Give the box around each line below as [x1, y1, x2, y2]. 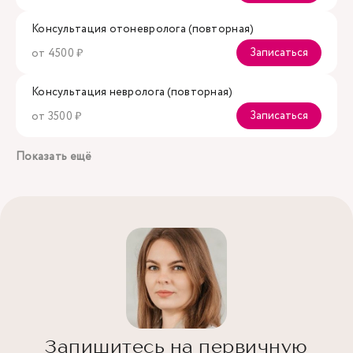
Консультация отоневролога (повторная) [32, 21, 255, 37]
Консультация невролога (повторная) [32, 84, 233, 100]
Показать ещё [16, 149, 92, 165]
